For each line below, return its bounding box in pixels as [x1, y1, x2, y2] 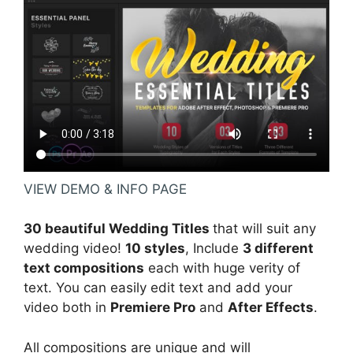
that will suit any [213, 221, 316, 237]
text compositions [24, 260, 144, 277]
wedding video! [24, 240, 125, 257]
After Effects [228, 299, 314, 316]
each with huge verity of [144, 260, 300, 277]
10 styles [125, 240, 185, 257]
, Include [185, 240, 243, 257]
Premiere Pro [110, 299, 195, 316]
